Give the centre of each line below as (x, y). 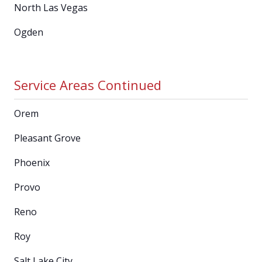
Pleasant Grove (47, 138)
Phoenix (32, 162)
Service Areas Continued (88, 85)
